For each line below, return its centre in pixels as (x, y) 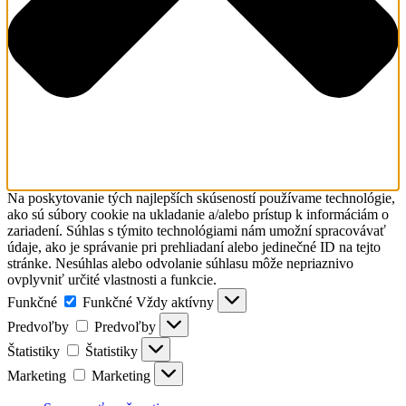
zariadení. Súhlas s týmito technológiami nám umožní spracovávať (197, 231)
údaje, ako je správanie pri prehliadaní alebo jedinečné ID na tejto (194, 247)
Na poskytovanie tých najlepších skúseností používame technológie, (201, 198)
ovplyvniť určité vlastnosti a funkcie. (112, 280)
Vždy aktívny (177, 303)
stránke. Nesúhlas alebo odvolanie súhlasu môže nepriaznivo (180, 264)
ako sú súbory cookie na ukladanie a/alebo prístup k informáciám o (198, 215)
